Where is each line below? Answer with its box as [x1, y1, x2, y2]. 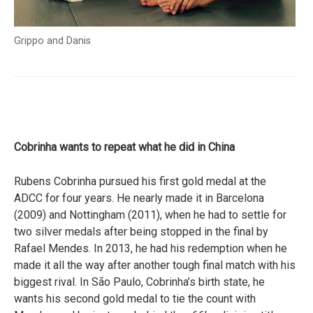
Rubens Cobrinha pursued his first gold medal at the [14, 175, 266, 189]
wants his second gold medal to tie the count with [14, 292, 256, 306]
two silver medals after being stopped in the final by [14, 225, 268, 239]
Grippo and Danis [14, 35, 91, 48]
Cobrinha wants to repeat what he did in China [14, 140, 235, 154]
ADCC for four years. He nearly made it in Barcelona [14, 191, 264, 205]
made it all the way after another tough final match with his [14, 259, 296, 272]
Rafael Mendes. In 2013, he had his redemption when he [14, 242, 287, 256]
